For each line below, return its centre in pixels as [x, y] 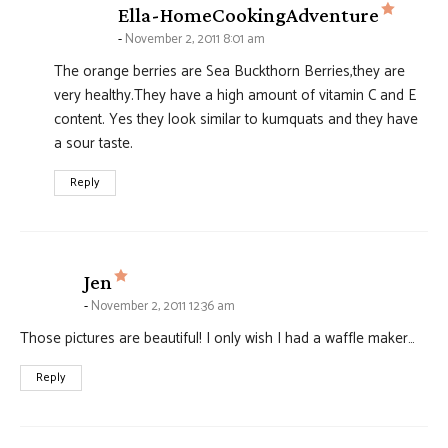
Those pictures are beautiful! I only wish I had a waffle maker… [217, 339]
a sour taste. [93, 144]
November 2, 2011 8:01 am [195, 40]
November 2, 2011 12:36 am [163, 307]
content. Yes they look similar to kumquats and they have [236, 120]
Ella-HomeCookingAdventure [248, 15]
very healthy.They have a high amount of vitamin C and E [235, 96]
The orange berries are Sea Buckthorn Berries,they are [229, 72]
